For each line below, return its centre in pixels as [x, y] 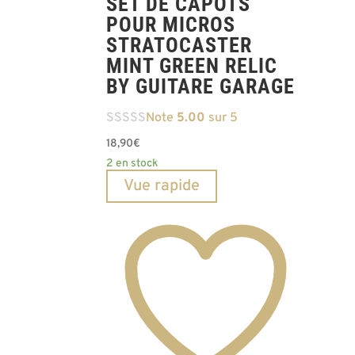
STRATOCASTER [179, 45]
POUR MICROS [171, 24]
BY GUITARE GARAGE [201, 86]
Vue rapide [162, 186]
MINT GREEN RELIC [192, 65]
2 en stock [133, 163]
